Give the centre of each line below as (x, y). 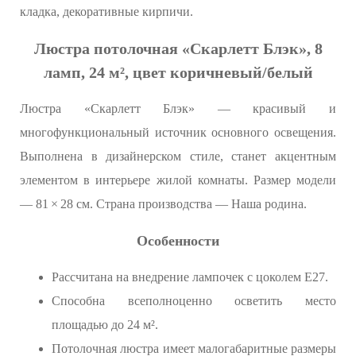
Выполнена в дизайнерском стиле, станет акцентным (178, 157)
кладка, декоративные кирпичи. (106, 12)
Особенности (178, 241)
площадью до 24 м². (105, 325)
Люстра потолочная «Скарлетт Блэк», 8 (178, 49)
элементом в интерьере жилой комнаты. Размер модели (178, 180)
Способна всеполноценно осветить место (194, 301)
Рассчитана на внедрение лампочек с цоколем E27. (190, 277)
